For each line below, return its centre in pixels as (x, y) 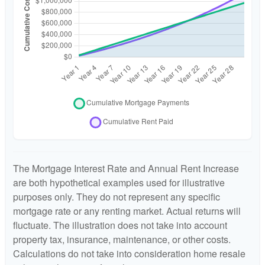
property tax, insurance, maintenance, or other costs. (122, 240)
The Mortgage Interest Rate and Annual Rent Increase (126, 169)
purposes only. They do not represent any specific (117, 197)
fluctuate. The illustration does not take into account (120, 225)
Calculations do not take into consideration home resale (129, 254)
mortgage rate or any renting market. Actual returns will (127, 211)
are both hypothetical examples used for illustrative (119, 183)
